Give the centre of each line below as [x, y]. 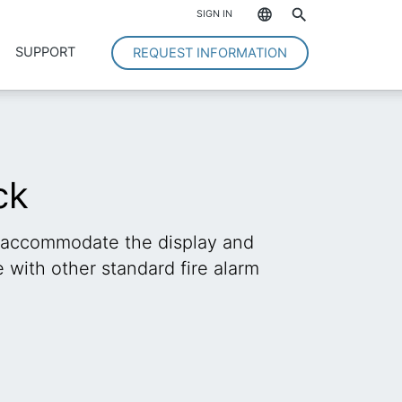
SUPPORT [45, 52]
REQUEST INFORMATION [210, 53]
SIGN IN [214, 14]
